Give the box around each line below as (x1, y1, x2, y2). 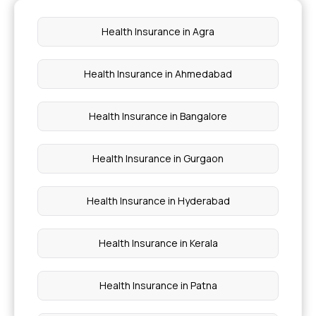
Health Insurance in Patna (99, 279, 217, 292)
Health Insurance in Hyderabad (86, 194, 230, 207)
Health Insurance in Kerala (98, 236, 218, 250)
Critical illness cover (111, 6, 205, 20)
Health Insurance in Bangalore (89, 109, 227, 123)
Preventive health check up (95, 49, 221, 62)
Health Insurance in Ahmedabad (84, 67, 232, 80)
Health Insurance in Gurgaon (92, 152, 224, 165)
